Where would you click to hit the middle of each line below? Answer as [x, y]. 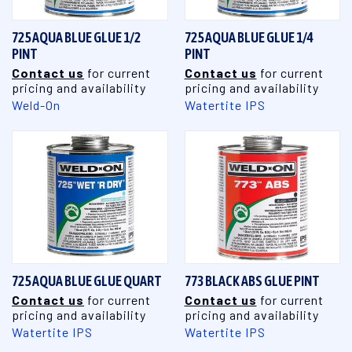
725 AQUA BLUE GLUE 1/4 [249, 37]
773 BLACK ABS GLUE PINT [252, 280]
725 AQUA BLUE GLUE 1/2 [76, 37]
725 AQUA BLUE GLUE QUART [87, 280]
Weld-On [36, 104]
